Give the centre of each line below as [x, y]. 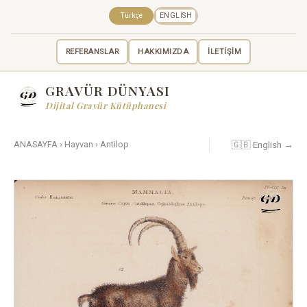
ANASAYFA [36, 145]
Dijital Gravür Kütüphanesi [106, 106]
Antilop [114, 145]
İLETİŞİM [225, 51]
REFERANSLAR [92, 51]
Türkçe [131, 15]
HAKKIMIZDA [163, 51]
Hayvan [79, 145]
